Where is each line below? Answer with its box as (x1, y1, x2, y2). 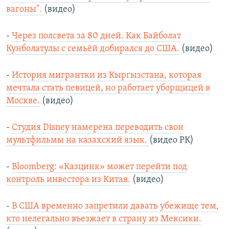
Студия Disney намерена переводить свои (12, 123, 184, 133)
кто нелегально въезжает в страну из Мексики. (6, 214, 201, 224)
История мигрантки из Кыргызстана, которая (12, 71, 201, 81)
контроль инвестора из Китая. (6, 175, 130, 185)
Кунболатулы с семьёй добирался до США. (6, 44, 179, 54)
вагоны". (6, 5, 44, 15)
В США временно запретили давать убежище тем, (10, 201, 219, 212)
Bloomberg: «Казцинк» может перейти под (12, 162, 187, 172)
